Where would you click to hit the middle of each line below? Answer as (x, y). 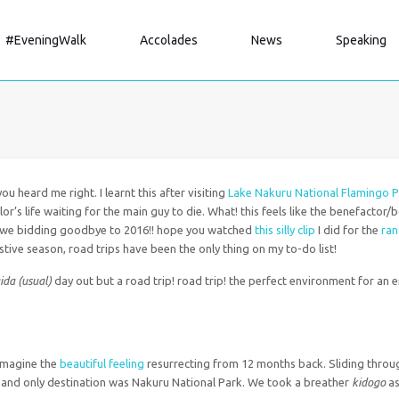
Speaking (362, 40)
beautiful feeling (102, 363)
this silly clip (287, 230)
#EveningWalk (46, 40)
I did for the (350, 230)
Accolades (169, 40)
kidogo (369, 382)
